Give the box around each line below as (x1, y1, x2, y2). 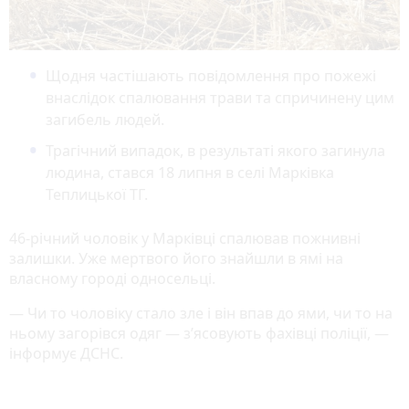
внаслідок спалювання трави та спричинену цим (46, 87, 394, 108)
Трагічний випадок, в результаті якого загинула (46, 140, 385, 161)
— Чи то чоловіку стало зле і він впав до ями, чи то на (9, 302, 393, 323)
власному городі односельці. (9, 267, 215, 288)
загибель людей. (46, 109, 164, 130)
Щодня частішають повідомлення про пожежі (46, 65, 376, 86)
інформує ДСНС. (9, 342, 123, 363)
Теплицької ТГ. (46, 184, 148, 204)
